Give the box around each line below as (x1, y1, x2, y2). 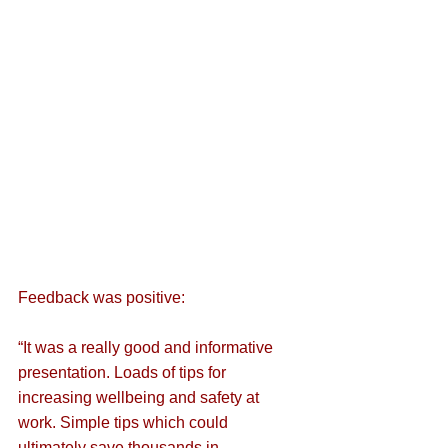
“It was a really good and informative (18, 339, 277, 357)
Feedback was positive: (18, 289, 185, 307)
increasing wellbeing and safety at (18, 389, 263, 407)
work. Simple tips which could (18, 414, 232, 432)
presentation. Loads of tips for (18, 364, 230, 382)
